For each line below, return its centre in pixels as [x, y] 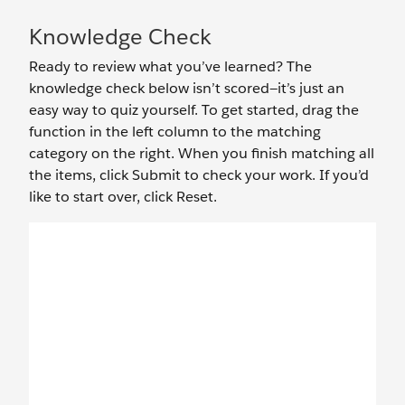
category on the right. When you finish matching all [202, 153]
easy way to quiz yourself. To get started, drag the [194, 110]
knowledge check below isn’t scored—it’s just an [187, 88]
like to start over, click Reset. [123, 197]
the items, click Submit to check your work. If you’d [199, 175]
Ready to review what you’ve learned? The [170, 66]
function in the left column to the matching [175, 132]
